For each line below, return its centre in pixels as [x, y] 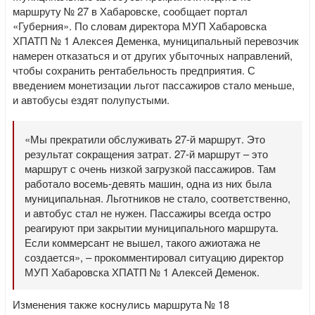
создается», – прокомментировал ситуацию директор [154, 257]
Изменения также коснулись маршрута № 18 [121, 304]
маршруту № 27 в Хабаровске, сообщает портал [130, 11]
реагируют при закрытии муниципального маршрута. [152, 227]
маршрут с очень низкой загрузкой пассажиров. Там [150, 168]
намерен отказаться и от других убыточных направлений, [153, 55]
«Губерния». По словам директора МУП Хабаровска [140, 26]
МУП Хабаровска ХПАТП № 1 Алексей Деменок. [142, 272]
